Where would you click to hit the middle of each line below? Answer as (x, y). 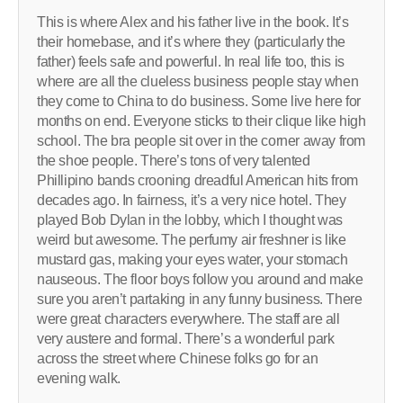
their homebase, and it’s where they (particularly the (191, 41)
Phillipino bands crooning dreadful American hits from (197, 180)
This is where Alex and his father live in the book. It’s (193, 22)
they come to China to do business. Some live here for (199, 101)
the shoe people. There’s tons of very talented (174, 160)
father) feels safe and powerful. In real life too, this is (191, 61)
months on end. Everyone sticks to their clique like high (201, 121)
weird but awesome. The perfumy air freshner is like (192, 239)
